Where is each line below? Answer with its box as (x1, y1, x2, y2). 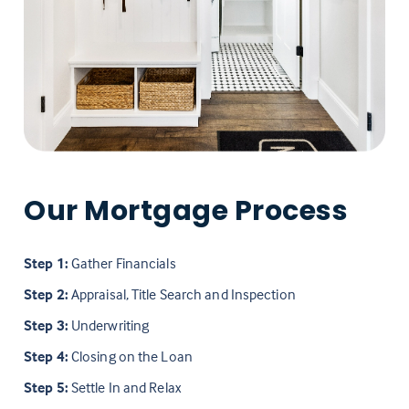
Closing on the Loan (68, 347, 193, 366)
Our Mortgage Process (24, 192, 349, 231)
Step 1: (24, 254, 68, 273)
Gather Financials (68, 254, 176, 273)
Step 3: (24, 316, 68, 335)
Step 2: (24, 285, 68, 304)
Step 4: (24, 347, 68, 366)
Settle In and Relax (68, 378, 181, 397)
